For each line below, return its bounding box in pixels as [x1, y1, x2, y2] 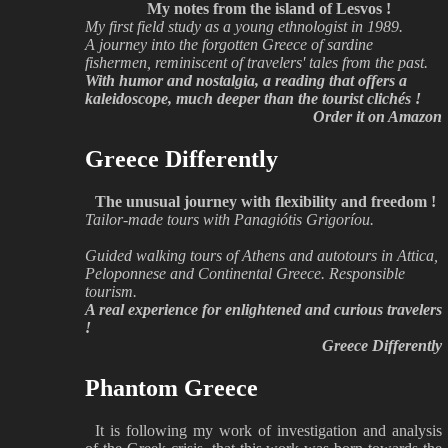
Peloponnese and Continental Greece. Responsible [85, 264, 405, 282]
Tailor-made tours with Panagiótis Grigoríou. [85, 210, 374, 228]
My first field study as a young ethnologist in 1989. [85, 17, 403, 35]
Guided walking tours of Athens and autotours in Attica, [85, 246, 438, 264]
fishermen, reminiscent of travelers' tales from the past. [85, 53, 428, 71]
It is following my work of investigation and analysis [95, 421, 442, 439]
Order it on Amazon [313, 107, 442, 125]
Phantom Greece [85, 374, 258, 401]
